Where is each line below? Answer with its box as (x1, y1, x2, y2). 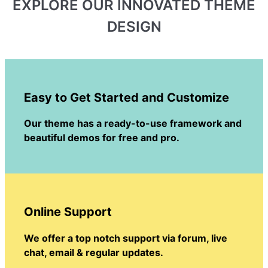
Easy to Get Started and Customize (24, 90, 229, 105)
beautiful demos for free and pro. (24, 132, 179, 144)
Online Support (24, 204, 112, 219)
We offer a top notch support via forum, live (24, 232, 227, 244)
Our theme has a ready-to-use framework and (24, 117, 242, 130)
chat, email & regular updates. (24, 246, 163, 258)
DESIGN (106, 18, 162, 36)
